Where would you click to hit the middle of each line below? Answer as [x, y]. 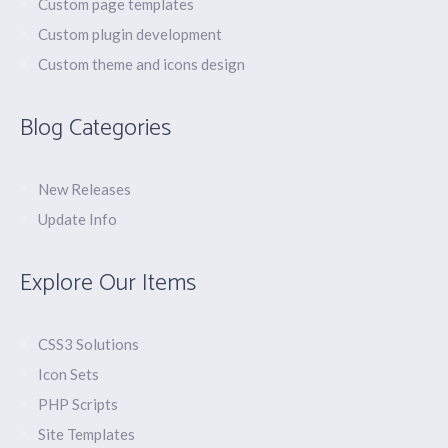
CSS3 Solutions [89, 344]
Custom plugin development [130, 34]
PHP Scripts [78, 404]
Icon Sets [69, 374]
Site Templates [87, 434]
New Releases [85, 189]
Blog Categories [96, 129]
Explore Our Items [108, 284]
